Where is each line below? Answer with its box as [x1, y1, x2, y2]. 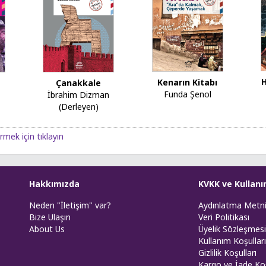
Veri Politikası [198, 211, 249, 223]
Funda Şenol [163, 88, 211, 100]
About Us [29, 223, 65, 235]
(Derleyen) [58, 100, 99, 112]
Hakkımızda [29, 178, 80, 189]
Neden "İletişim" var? [29, 199, 111, 211]
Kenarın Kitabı [157, 77, 218, 88]
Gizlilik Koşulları [198, 246, 256, 258]
